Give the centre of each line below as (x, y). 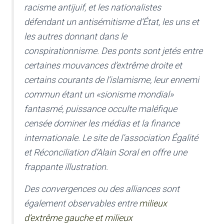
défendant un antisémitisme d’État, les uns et (111, 22)
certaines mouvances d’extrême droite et (103, 65)
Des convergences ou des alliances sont (102, 189)
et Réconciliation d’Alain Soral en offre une (105, 152)
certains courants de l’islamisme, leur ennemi (111, 80)
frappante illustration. (66, 167)
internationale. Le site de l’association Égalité (111, 138)
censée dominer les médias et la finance (102, 123)
